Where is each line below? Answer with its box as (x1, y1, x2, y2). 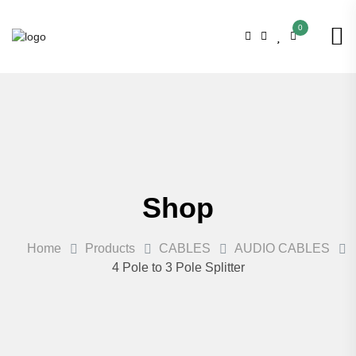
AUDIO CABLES (234, 241, 330, 255)
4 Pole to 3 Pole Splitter (111, 260, 245, 274)
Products (84, 241, 135, 255)
